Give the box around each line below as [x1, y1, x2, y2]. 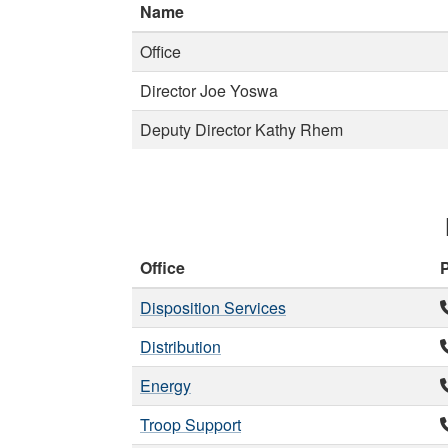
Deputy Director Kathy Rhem [140, 118, 343, 141]
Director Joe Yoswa [140, 79, 278, 102]
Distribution [140, 335, 221, 358]
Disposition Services [140, 296, 286, 319]
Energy [140, 374, 191, 397]
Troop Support [140, 413, 241, 436]
